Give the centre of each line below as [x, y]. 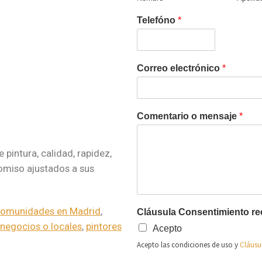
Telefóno [157, 20]
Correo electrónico [180, 68]
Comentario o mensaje [188, 116]
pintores [104, 227]
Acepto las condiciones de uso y [188, 244]
